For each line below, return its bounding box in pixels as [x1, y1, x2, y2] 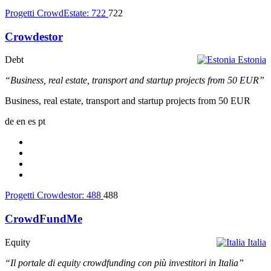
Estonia [238, 54, 266, 65]
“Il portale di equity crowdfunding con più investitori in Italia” [5, 257, 244, 268]
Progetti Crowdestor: [5, 190, 87, 201]
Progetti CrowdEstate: [5, 7, 91, 18]
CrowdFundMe [5, 212, 82, 226]
